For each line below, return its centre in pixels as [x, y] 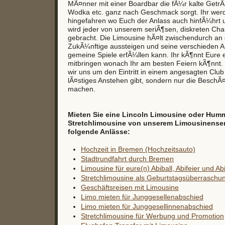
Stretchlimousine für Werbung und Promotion [152, 216]
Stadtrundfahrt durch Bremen [127, 159]
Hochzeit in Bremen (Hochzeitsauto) [138, 149]
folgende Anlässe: [99, 132]
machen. [82, 89]
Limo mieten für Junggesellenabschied [142, 197]
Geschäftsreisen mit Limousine [130, 188]
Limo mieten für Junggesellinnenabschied [147, 207]
